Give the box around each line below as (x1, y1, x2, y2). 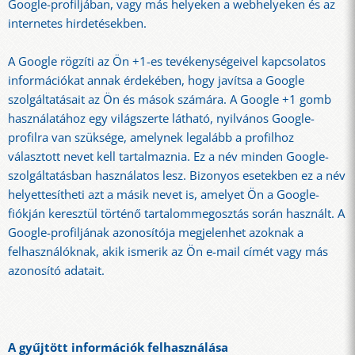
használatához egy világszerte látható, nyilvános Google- (8, 110, 315, 128)
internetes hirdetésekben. (8, 14, 147, 32)
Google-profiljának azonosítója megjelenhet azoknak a (8, 224, 303, 242)
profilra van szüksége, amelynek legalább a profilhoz (8, 129, 294, 147)
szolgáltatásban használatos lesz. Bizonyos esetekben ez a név (8, 167, 345, 185)
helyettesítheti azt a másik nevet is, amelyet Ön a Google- (8, 186, 319, 204)
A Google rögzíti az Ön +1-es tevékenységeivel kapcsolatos (8, 53, 326, 71)
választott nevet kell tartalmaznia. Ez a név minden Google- (8, 148, 329, 166)
